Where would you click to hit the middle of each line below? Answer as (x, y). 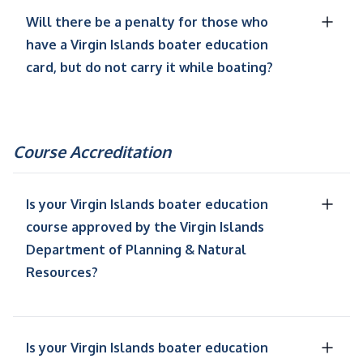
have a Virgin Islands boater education (147, 45)
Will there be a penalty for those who (147, 22)
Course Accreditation (92, 152)
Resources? (62, 273)
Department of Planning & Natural (136, 250)
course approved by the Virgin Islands (145, 227)
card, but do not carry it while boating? (149, 68)
